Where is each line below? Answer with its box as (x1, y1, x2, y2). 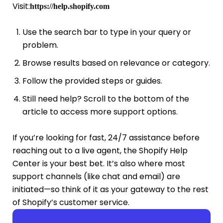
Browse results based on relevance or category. (22, 57, 210, 69)
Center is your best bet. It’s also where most (12, 157, 185, 169)
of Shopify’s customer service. (12, 196, 129, 208)
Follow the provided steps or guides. (22, 75, 162, 87)
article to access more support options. (22, 106, 178, 117)
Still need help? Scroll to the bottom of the (22, 93, 189, 105)
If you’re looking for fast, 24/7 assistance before (12, 131, 200, 143)
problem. (22, 39, 58, 51)
